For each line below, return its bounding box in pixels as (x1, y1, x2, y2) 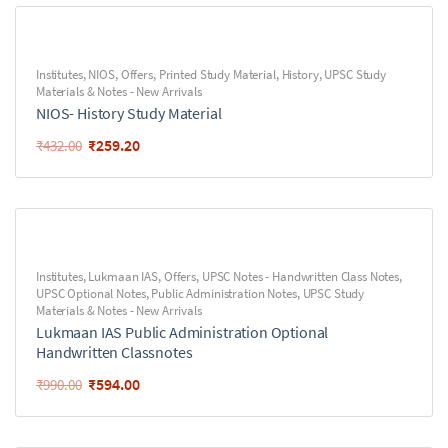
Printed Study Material (158, 66, 276, 83)
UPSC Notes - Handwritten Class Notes (201, 268, 400, 285)
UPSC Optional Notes (36, 285, 146, 302)
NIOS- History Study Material (36, 103, 222, 123)
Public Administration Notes (151, 285, 297, 302)
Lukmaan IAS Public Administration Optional (36, 322, 329, 342)
